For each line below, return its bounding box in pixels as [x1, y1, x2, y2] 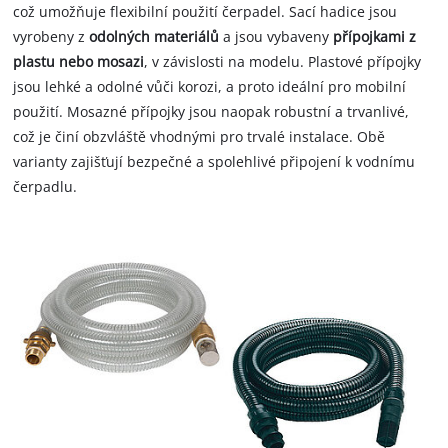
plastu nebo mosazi [13, 51, 145, 71]
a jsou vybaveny [219, 26, 334, 46]
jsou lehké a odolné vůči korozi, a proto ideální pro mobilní [13, 76, 407, 96]
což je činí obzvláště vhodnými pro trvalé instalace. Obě [13, 126, 386, 146]
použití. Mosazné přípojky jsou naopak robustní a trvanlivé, [13, 101, 410, 121]
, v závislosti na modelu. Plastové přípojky [144, 51, 422, 71]
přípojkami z [333, 26, 417, 46]
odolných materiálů [89, 26, 220, 46]
